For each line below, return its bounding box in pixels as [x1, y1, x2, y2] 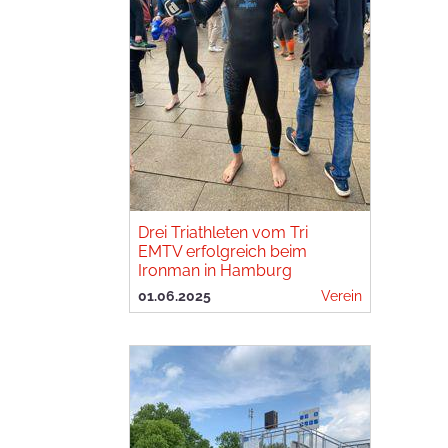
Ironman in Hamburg [138, 261, 292, 280]
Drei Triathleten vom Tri [138, 223, 308, 242]
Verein [321, 287, 362, 304]
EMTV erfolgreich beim [138, 242, 307, 261]
